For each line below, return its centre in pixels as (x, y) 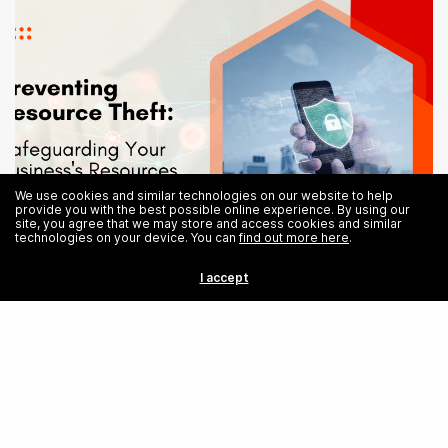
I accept (224, 277)
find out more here (294, 238)
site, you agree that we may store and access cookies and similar (209, 224)
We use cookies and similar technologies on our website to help (204, 196)
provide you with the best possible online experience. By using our (213, 210)
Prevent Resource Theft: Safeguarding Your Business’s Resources (208, 278)
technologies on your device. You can (127, 238)
